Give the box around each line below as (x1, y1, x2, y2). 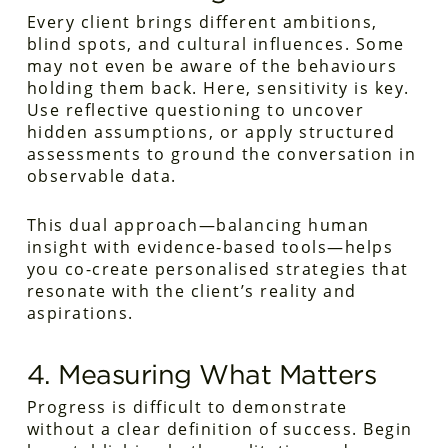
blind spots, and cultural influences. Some (26, 33, 405, 55)
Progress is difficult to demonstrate (26, 396, 348, 418)
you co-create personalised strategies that (26, 258, 409, 280)
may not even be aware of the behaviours (26, 55, 398, 77)
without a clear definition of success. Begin (26, 418, 413, 440)
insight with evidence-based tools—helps (26, 236, 394, 258)
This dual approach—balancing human (26, 214, 370, 236)
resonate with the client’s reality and (26, 280, 357, 302)
